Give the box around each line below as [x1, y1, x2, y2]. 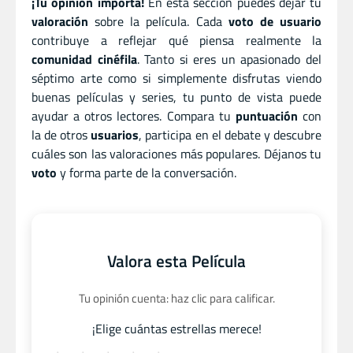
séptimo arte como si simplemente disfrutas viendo [32, 69, 321, 88]
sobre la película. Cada [88, 12, 229, 32]
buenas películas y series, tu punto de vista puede [32, 87, 321, 107]
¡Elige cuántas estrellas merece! [91, 319, 262, 339]
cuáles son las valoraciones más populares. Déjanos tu [32, 144, 321, 164]
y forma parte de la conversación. [57, 163, 236, 183]
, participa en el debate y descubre [139, 125, 322, 145]
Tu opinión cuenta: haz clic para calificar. [78, 289, 275, 308]
